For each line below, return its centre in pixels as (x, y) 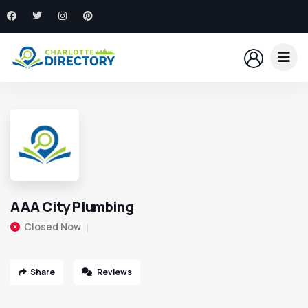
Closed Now (53, 227)
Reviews (114, 272)
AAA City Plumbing (72, 207)
